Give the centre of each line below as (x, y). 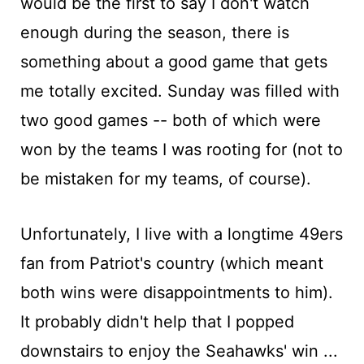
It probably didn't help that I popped (157, 322)
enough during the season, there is (154, 32)
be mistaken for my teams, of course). (165, 179)
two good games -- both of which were (170, 120)
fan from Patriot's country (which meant (171, 263)
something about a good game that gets (173, 62)
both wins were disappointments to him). (176, 292)
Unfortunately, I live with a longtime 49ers (181, 234)
